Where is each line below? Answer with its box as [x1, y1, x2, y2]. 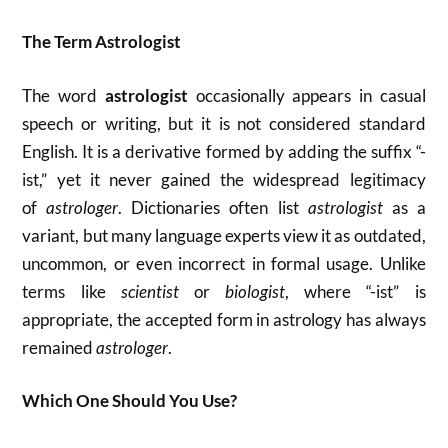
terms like [22, 280, 121, 302]
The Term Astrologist [22, 31, 182, 52]
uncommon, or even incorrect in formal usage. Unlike [22, 252, 426, 274]
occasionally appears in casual [187, 84, 426, 106]
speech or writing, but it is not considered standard [22, 112, 426, 134]
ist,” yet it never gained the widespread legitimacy [22, 168, 426, 190]
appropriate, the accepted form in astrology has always [22, 308, 426, 330]
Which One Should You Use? [22, 390, 238, 411]
